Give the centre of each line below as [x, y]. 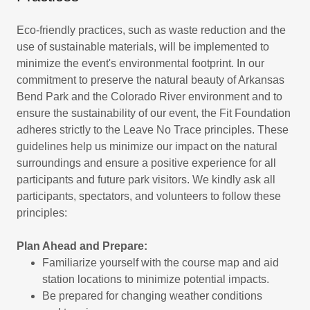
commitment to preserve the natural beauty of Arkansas [151, 80]
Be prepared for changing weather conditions [152, 296]
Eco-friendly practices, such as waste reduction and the [151, 30]
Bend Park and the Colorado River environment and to [149, 97]
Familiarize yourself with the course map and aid [160, 263]
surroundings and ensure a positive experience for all [146, 163]
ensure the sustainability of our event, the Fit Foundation [154, 113]
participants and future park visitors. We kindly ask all [146, 180]
